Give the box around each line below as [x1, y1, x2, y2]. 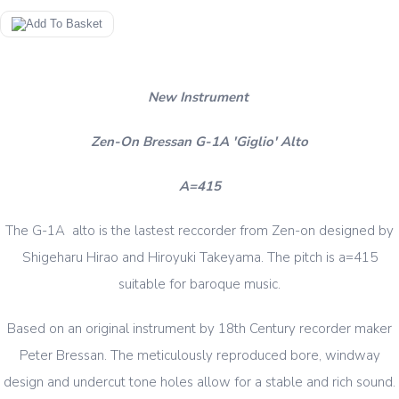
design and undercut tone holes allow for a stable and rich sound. [4, 373, 395, 392]
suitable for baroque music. [118, 275, 281, 294]
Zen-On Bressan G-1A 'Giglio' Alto [91, 133, 308, 151]
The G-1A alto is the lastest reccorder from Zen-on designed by [5, 222, 394, 240]
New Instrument [147, 88, 252, 107]
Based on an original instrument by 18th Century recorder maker [7, 320, 392, 338]
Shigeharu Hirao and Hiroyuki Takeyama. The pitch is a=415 [21, 248, 378, 267]
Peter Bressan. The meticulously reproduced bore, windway [19, 346, 380, 365]
